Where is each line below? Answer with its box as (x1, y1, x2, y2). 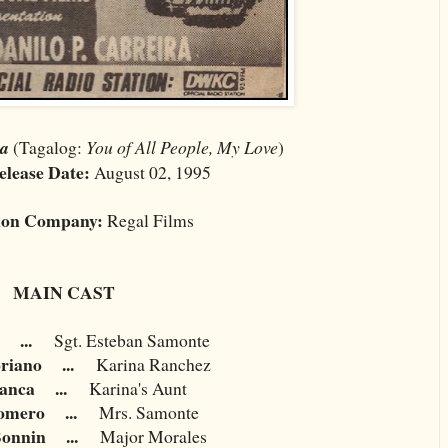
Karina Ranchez (95, 351, 211, 376)
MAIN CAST (13, 278, 115, 305)
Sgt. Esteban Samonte (54, 327, 210, 352)
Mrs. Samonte (99, 399, 199, 424)
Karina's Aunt (89, 375, 187, 400)
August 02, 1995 (90, 159, 211, 184)
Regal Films (103, 207, 194, 232)
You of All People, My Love (85, 134, 278, 159)
